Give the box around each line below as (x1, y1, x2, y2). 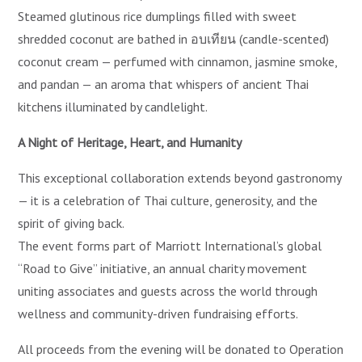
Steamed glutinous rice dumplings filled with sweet (18, 8, 297, 25)
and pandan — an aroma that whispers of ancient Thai (18, 76, 309, 93)
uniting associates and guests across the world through (18, 283, 318, 300)
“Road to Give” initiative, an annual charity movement (18, 260, 308, 277)
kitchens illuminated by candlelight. (18, 99, 208, 116)
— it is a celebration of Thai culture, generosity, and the (18, 192, 318, 209)
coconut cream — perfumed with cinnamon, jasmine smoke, (18, 53, 338, 70)
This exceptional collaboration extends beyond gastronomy (18, 170, 342, 187)
